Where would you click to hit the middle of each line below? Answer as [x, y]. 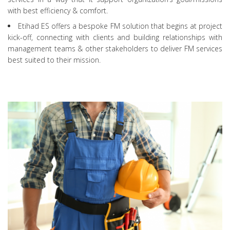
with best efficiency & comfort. [58, 11]
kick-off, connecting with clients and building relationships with [115, 37]
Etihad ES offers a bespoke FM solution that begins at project [120, 26]
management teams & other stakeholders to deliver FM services [115, 49]
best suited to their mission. [54, 60]
